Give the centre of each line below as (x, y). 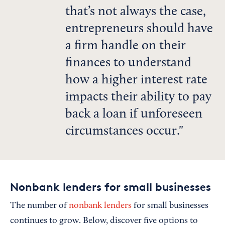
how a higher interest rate (136, 80)
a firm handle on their (126, 46)
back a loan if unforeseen (134, 115)
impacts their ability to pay (138, 97)
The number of (39, 206)
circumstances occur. (122, 132)
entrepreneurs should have (139, 29)
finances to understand (128, 63)
